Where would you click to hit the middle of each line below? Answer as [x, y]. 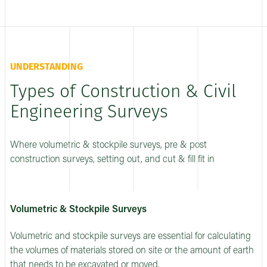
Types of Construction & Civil [123, 92]
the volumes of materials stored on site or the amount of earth [132, 251]
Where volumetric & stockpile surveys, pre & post [108, 146]
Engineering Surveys [89, 113]
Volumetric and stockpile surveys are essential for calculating [131, 237]
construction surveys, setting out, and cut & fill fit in [112, 160]
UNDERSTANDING [46, 68]
